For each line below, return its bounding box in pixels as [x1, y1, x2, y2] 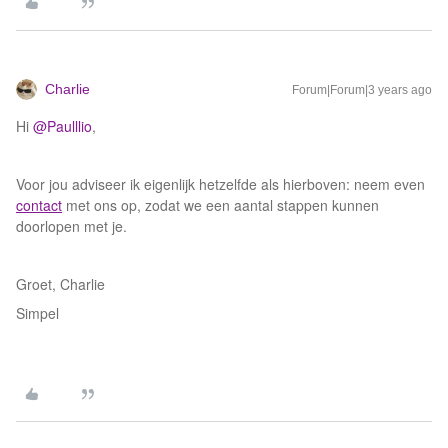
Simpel [16, 303, 59, 323]
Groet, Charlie [16, 274, 105, 294]
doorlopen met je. [16, 216, 127, 236]
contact [16, 195, 62, 215]
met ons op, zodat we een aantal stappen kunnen [62, 195, 379, 215]
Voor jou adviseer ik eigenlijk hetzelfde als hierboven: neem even [16, 174, 425, 194]
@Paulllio [33, 116, 92, 136]
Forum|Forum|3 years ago [292, 83, 432, 97]
